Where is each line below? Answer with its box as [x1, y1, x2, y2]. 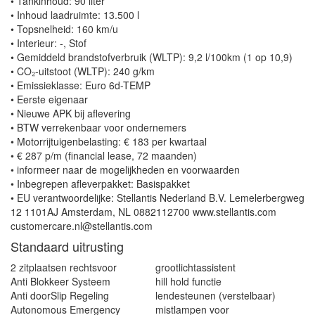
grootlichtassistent [155, 260, 236, 275]
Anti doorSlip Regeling [11, 288, 109, 303]
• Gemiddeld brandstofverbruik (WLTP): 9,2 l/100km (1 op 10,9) [11, 50, 292, 65]
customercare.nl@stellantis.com [11, 219, 153, 233]
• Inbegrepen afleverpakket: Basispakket [11, 176, 190, 191]
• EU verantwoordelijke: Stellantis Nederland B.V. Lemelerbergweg [11, 191, 304, 205]
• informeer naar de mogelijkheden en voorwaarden [11, 162, 240, 177]
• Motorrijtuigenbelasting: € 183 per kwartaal [11, 134, 207, 149]
